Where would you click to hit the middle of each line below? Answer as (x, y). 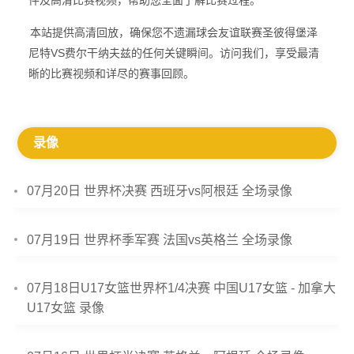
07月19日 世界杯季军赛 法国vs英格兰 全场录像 (160, 239)
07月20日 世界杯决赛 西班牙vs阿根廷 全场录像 (160, 191)
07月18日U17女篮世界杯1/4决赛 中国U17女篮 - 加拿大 (182, 288)
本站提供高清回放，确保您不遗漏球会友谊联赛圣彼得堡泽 (173, 32)
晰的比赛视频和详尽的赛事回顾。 (111, 73)
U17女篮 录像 (66, 308)
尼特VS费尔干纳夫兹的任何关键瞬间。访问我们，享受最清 (173, 53)
